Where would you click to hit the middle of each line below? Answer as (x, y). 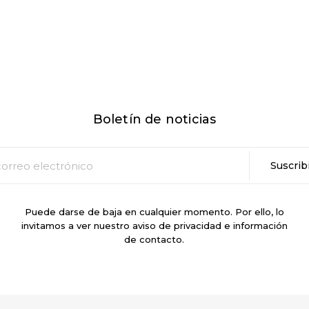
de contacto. (154, 239)
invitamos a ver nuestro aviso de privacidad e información (154, 226)
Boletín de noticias (154, 119)
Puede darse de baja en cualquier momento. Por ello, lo (154, 212)
